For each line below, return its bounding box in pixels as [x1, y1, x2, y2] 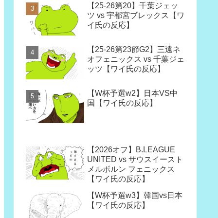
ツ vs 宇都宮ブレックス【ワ [87, 11, 184, 20]
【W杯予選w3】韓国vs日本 [87, 191, 182, 200]
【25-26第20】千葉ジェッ [87, 1, 178, 10]
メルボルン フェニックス [87, 164, 175, 173]
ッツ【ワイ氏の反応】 [87, 65, 165, 73]
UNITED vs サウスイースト [87, 155, 183, 163]
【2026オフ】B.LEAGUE [87, 145, 175, 154]
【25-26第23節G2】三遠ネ [87, 45, 181, 54]
